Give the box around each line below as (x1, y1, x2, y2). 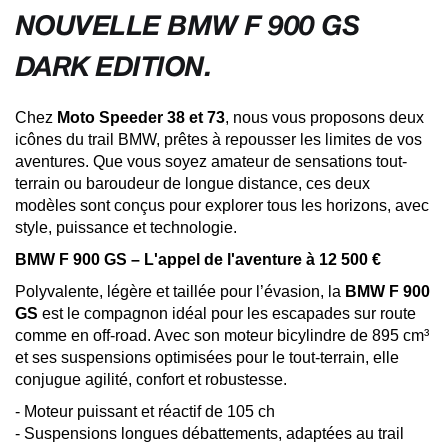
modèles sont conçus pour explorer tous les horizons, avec (15, 196, 429, 214)
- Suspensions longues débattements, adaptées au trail (15, 424, 404, 442)
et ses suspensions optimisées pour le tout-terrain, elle (15, 348, 399, 366)
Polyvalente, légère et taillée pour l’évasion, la (15, 282, 345, 300)
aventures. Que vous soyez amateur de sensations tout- (15, 152, 407, 170)
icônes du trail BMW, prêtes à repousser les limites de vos (15, 130, 422, 148)
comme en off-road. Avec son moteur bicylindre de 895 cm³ (15, 326, 429, 344)
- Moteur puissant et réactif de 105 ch (15, 402, 275, 420)
